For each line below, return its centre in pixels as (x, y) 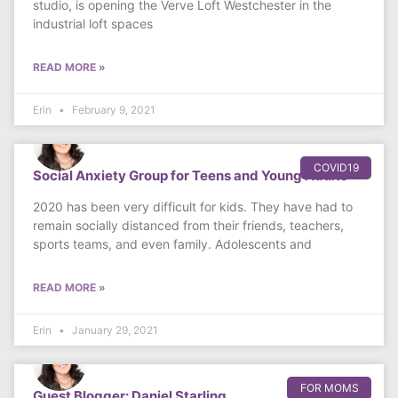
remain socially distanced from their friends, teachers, (188, 226)
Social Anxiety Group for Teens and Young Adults (190, 176)
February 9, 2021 (112, 110)
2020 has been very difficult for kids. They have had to (193, 207)
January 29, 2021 (114, 330)
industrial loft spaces (93, 24)
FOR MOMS (329, 388)
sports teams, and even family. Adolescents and (172, 244)
